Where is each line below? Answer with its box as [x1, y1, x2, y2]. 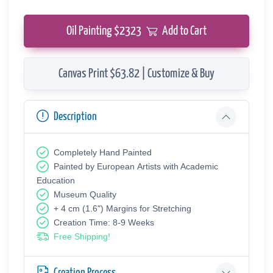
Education [37, 175, 75, 186]
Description [54, 111, 97, 123]
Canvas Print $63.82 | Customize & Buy [58, 68, 214, 80]
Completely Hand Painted [54, 147, 152, 158]
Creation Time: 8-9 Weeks [54, 218, 154, 228]
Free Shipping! [54, 232, 110, 242]
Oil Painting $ [66, 25, 119, 38]
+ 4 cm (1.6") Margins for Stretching [54, 204, 191, 214]
